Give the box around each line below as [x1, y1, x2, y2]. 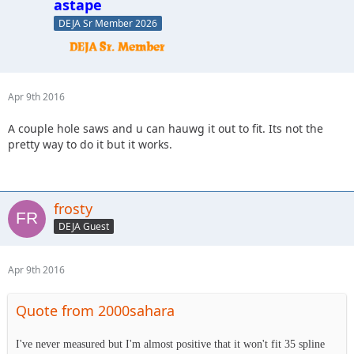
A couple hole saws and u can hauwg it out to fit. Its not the [8, 120, 323, 136]
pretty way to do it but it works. [8, 136, 172, 152]
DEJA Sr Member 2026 [58, 16, 157, 30]
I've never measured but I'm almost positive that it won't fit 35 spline [16, 337, 325, 350]
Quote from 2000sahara [16, 300, 175, 320]
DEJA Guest [58, 220, 109, 234]
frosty [54, 198, 92, 218]
